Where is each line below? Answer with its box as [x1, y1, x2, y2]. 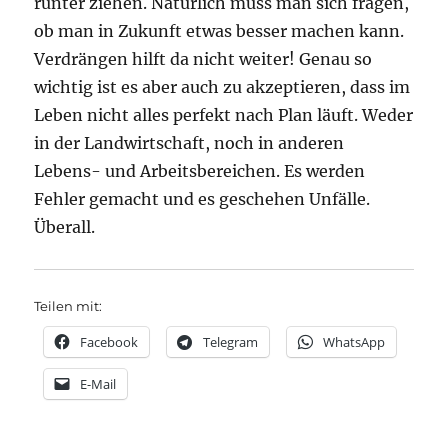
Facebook [80, 332, 139, 351]
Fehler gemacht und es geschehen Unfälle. [34, 188, 371, 209]
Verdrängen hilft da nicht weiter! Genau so [34, 48, 373, 69]
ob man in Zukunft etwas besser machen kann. [34, 20, 405, 41]
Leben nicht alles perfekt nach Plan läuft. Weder [34, 104, 414, 125]
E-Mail [80, 374, 117, 393]
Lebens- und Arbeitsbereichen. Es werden [34, 160, 366, 181]
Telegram [203, 332, 259, 351]
